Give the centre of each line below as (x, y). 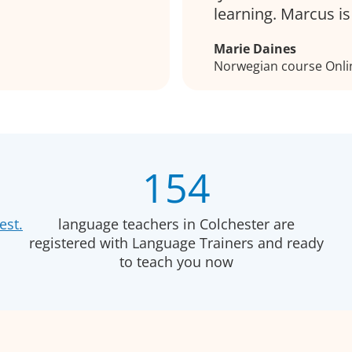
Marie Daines (255, 49)
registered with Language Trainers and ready (176, 243)
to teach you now (176, 262)
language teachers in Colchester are (176, 224)
